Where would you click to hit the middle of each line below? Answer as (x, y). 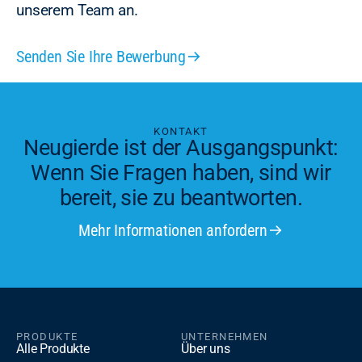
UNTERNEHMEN (225, 337)
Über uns (206, 349)
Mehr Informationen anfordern (173, 230)
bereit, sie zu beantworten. (181, 198)
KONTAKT (181, 131)
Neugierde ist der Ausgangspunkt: (181, 147)
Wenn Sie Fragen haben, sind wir (181, 173)
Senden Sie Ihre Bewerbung (101, 56)
